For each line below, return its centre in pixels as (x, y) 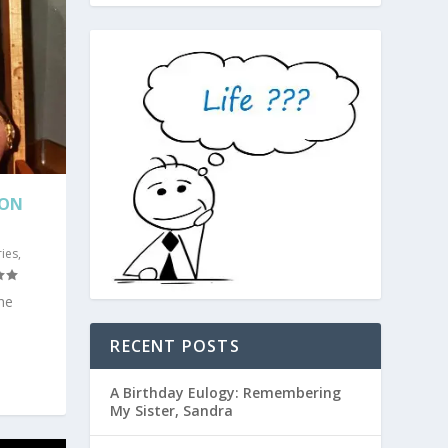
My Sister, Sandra (172, 411)
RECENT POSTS (175, 346)
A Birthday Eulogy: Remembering (226, 393)
